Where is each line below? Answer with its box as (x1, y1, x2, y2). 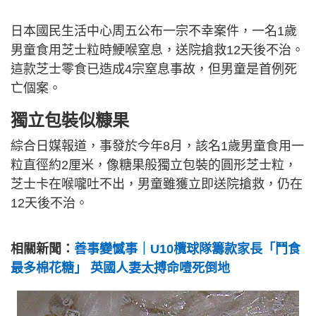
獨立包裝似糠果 (11, 111, 129, 130)
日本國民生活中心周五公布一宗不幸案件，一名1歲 (11, 24, 297, 38)
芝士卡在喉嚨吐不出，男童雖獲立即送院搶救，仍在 (11, 177, 303, 191)
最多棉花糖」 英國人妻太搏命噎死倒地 (11, 261, 230, 275)
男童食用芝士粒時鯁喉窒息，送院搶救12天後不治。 (11, 43, 304, 57)
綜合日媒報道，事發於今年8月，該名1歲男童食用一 (11, 139, 304, 153)
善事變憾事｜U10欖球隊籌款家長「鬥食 (74, 242, 300, 256)
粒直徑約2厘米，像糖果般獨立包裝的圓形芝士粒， (11, 158, 297, 172)
